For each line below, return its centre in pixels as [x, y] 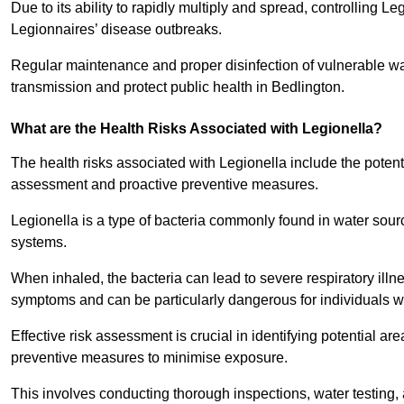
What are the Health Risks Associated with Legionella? [197, 129]
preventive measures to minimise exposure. [151, 358]
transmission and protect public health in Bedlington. [178, 87]
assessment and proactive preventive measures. [165, 185]
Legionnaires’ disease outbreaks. [118, 30]
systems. [41, 243]
